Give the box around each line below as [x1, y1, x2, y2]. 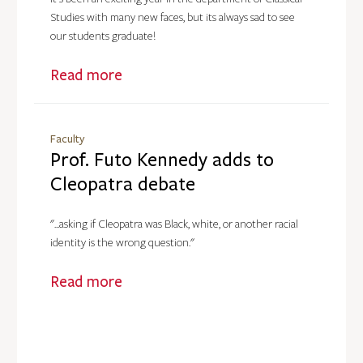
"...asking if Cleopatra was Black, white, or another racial [49, 217, 298, 232]
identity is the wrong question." [49, 236, 194, 250]
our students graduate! [49, 29, 156, 44]
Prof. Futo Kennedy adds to [49, 147, 274, 172]
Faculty [49, 131, 84, 146]
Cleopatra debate [49, 172, 195, 196]
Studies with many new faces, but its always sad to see [49, 11, 295, 25]
